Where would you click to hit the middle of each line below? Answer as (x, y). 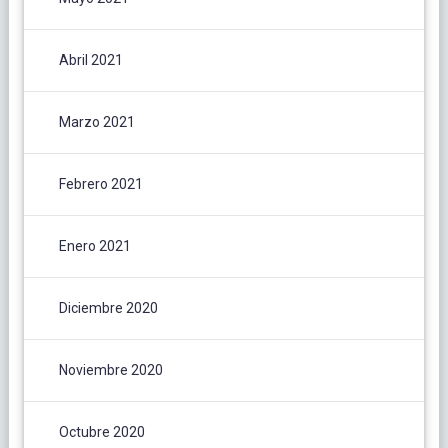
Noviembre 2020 (110, 369)
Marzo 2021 (96, 121)
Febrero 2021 (100, 183)
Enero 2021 (94, 245)
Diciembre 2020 (108, 307)
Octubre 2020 (101, 431)
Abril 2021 (90, 59)
